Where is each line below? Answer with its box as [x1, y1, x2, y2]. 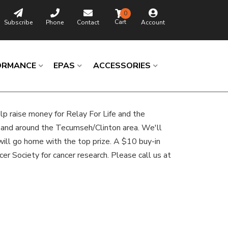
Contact [77, 18, 100, 26]
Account [141, 18, 165, 26]
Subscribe [4, 18, 33, 26]
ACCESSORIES [93, 60, 151, 72]
